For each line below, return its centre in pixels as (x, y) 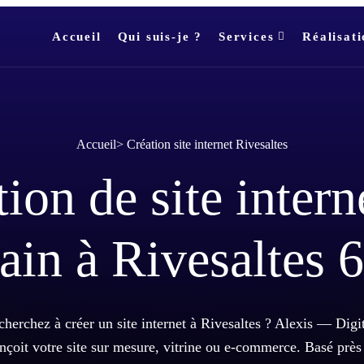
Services (247, 36)
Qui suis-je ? (160, 36)
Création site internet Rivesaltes (207, 144)
